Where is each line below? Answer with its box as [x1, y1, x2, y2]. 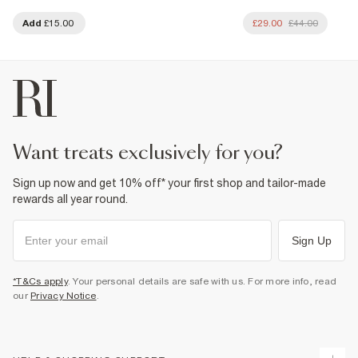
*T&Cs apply [13, 275, 68, 287]
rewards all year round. [13, 192, 128, 205]
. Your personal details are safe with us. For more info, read [67, 275, 336, 287]
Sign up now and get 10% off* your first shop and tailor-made [13, 176, 326, 189]
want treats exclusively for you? [31, 143, 283, 163]
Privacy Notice [30, 289, 97, 301]
